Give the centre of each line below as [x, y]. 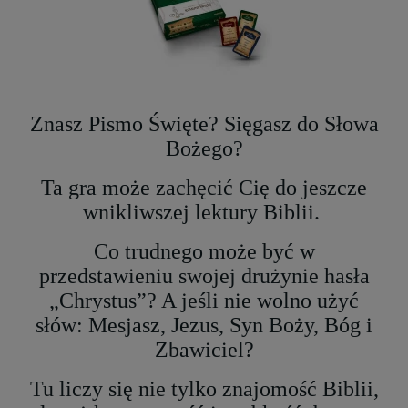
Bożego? [204, 149]
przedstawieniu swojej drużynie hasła [204, 276]
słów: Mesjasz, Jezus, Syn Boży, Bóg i [204, 326]
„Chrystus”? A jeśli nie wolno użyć [204, 301]
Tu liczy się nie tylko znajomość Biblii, [204, 389]
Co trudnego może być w [204, 252]
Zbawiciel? [204, 350]
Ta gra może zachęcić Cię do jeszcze [204, 188]
